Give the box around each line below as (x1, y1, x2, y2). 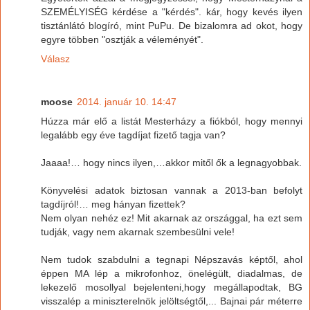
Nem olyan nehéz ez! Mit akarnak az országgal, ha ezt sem (41, 212, 302, 224)
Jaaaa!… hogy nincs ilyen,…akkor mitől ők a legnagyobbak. (41, 156, 302, 168)
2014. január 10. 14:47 (77, 95, 176, 107)
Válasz (41, 53, 70, 64)
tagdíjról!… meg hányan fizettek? (41, 198, 185, 210)
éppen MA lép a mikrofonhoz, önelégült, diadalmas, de (41, 267, 302, 279)
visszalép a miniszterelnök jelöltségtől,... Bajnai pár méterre (41, 295, 302, 307)
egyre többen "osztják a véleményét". (41, 33, 203, 45)
